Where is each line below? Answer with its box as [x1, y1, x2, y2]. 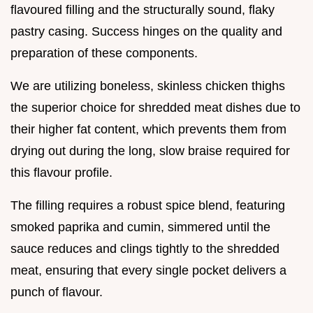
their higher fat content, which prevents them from [10, 122, 286, 137]
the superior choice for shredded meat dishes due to [10, 101, 300, 115]
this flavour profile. [10, 166, 112, 180]
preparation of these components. [10, 46, 198, 61]
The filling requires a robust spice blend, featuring [10, 198, 285, 213]
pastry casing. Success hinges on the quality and [10, 24, 282, 39]
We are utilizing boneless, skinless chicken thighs [10, 79, 285, 94]
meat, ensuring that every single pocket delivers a [10, 263, 286, 278]
